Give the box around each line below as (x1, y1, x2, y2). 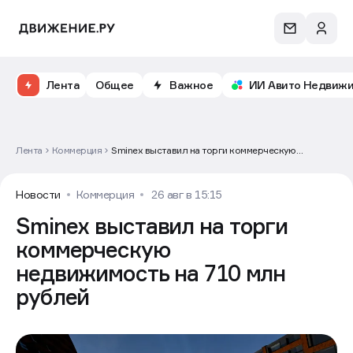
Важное (169, 78, 214, 91)
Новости (16, 188, 61, 201)
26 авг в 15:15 (151, 188, 222, 201)
